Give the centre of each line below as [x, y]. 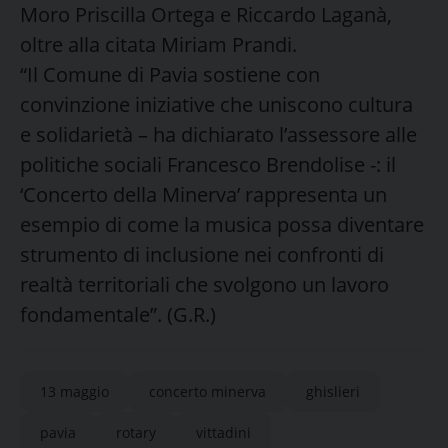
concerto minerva [207, 391]
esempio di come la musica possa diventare [222, 224]
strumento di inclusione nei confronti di [202, 254]
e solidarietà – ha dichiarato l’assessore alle [218, 134]
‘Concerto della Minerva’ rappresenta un [203, 194]
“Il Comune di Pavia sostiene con [170, 74]
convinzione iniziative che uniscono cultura [216, 104]
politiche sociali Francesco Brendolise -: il [208, 164]
